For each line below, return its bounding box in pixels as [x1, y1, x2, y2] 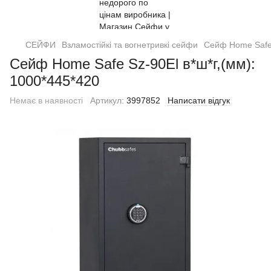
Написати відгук [168, 96, 230, 105]
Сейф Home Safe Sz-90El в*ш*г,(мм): [10, 56, 255, 72]
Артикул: [90, 96, 124, 105]
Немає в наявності [10, 96, 83, 105]
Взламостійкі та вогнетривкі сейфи [62, 40, 198, 50]
